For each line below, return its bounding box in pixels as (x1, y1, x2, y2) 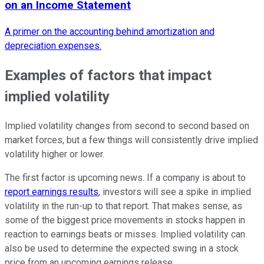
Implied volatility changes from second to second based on (5, 120, 249, 131)
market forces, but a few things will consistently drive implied (5, 134, 258, 146)
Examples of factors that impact (5, 67, 212, 84)
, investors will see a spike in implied (98, 186, 251, 197)
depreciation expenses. (5, 39, 101, 51)
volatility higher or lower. (5, 148, 104, 160)
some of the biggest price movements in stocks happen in (5, 214, 245, 226)
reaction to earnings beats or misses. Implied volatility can (5, 228, 245, 240)
